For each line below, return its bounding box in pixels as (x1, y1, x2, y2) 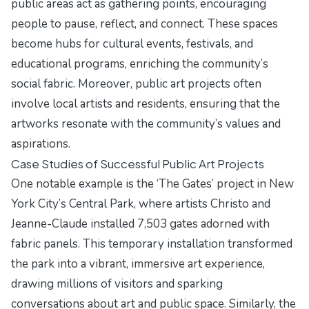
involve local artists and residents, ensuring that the (11, 96, 280, 112)
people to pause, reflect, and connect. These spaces (11, 16, 278, 32)
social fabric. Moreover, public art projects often (11, 76, 261, 92)
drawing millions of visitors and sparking (11, 276, 223, 292)
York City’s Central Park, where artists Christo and (11, 196, 270, 212)
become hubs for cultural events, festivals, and (11, 36, 253, 52)
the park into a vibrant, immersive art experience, (11, 256, 265, 272)
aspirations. (11, 136, 70, 152)
